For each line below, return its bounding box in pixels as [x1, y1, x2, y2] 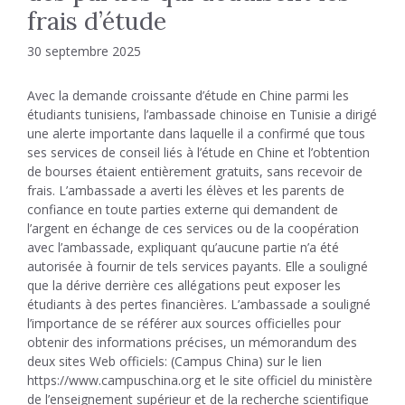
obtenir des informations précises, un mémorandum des [27, 333, 357, 351]
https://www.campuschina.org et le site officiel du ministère [27, 371, 372, 389]
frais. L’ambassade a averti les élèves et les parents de [27, 181, 344, 199]
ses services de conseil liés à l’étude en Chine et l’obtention [27, 143, 370, 161]
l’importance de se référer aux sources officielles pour [27, 314, 341, 332]
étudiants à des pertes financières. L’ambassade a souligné [27, 295, 371, 313]
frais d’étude [27, 5, 166, 36]
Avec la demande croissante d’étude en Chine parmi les [27, 86, 349, 104]
